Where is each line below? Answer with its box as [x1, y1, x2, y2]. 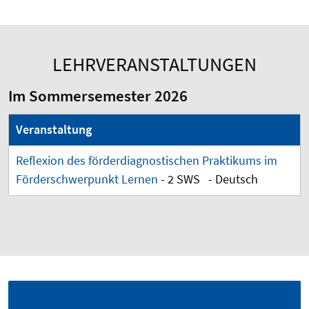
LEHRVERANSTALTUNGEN [52, 52, 257, 77]
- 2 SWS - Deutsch [158, 171, 263, 188]
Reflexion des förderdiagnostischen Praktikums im [16, 152, 277, 169]
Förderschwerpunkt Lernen [16, 171, 158, 188]
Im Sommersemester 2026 [8, 86, 188, 106]
